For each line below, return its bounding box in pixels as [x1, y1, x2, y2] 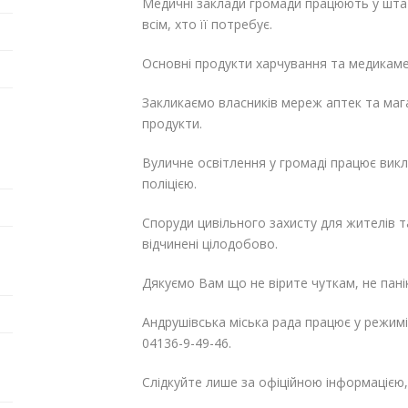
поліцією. [142, 174, 197, 192]
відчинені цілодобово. [142, 234, 278, 252]
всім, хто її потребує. [142, 15, 272, 33]
